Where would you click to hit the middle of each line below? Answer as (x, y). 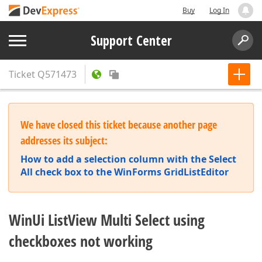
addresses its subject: (64, 140)
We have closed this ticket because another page (119, 125)
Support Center (131, 40)
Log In (219, 10)
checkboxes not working (81, 241)
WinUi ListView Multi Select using (107, 220)
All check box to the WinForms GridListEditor (125, 172)
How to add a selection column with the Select (128, 159)
